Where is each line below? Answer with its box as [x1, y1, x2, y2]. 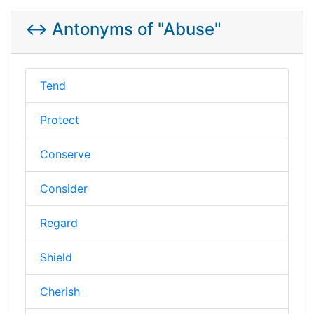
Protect [40, 112, 79, 127]
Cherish [40, 284, 80, 299]
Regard [40, 215, 78, 230]
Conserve [40, 146, 90, 161]
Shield [40, 250, 72, 264]
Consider [40, 181, 88, 196]
